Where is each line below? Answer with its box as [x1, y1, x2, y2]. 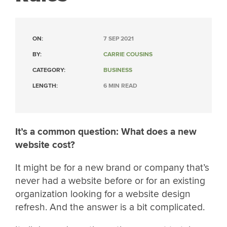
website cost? [15, 139, 75, 151]
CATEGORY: [32, 66, 65, 74]
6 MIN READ [103, 82, 137, 90]
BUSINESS [103, 66, 132, 74]
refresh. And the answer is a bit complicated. [15, 201, 205, 214]
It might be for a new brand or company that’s [15, 162, 209, 174]
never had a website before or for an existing [15, 175, 205, 187]
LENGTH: [32, 82, 58, 90]
